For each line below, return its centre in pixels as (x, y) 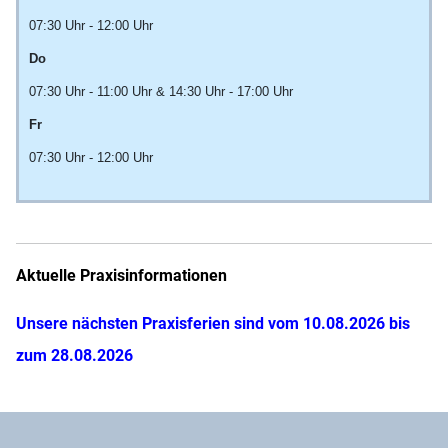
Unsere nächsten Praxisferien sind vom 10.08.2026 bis (213, 323)
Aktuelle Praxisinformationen (121, 275)
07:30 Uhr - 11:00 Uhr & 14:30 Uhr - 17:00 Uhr (163, 91)
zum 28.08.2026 (74, 355)
